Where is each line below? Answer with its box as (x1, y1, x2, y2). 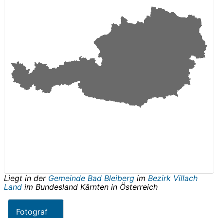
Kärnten (80, 182, 109, 192)
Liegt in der (4, 173, 48, 183)
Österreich (120, 182, 158, 192)
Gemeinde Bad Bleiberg (48, 173, 137, 183)
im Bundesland (22, 182, 80, 192)
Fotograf (16, 206, 48, 217)
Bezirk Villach (148, 173, 198, 183)
